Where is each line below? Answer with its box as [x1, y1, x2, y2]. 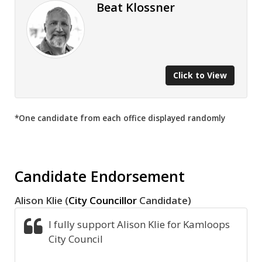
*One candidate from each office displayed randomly [15, 112, 225, 123]
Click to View [173, 70, 227, 81]
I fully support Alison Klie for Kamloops [49, 218, 230, 231]
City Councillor [68, 194, 137, 207]
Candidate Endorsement [15, 166, 185, 186]
